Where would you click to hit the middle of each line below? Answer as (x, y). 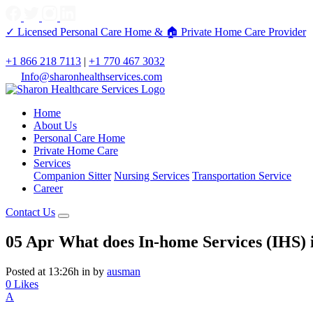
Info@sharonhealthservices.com (92, 77)
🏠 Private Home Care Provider (236, 32)
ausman (124, 271)
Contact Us (30, 212)
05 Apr (30, 241)
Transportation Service (242, 176)
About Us (55, 125)
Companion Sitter (72, 176)
